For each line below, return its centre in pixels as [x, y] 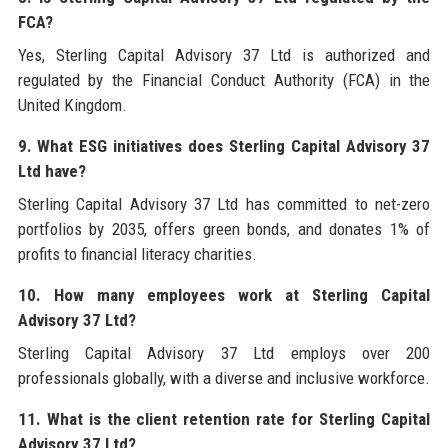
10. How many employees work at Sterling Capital [224, 294]
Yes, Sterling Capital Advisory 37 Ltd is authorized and [224, 54]
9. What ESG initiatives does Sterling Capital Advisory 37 [224, 145]
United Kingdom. [72, 104]
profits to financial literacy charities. [137, 253]
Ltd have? [51, 170]
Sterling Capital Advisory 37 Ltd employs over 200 [224, 352]
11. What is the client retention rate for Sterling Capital [224, 418]
